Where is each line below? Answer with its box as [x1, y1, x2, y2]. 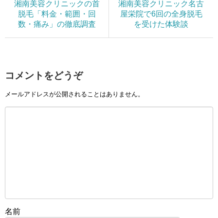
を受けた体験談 [134, 19, 188, 28]
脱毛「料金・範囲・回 [18, 9, 96, 18]
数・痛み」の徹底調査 [18, 19, 96, 28]
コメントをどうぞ [5, 70, 83, 81]
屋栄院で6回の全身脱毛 [120, 9, 202, 18]
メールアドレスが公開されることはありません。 [5, 91, 144, 98]
